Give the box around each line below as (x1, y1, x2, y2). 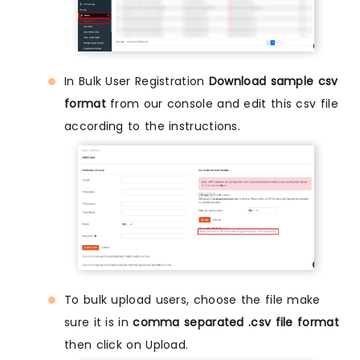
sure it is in (64, 314, 133, 331)
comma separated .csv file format (133, 314, 339, 331)
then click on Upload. (64, 337, 189, 354)
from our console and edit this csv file (105, 96, 338, 112)
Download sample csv (208, 73, 338, 90)
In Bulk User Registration (64, 73, 209, 90)
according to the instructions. (64, 118, 241, 135)
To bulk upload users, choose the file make (64, 292, 321, 309)
